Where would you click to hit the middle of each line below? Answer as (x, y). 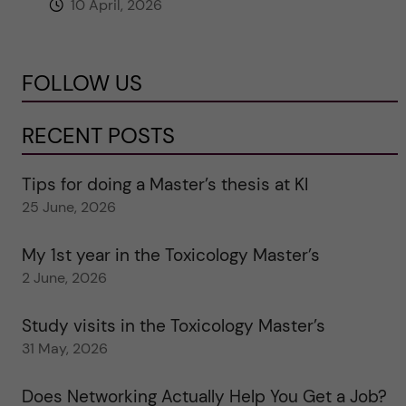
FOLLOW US (82, 83)
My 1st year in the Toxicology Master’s (170, 256)
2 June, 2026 (64, 278)
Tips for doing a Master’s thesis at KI (164, 185)
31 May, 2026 (64, 349)
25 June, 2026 (68, 208)
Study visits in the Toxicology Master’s (173, 326)
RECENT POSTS (98, 136)
